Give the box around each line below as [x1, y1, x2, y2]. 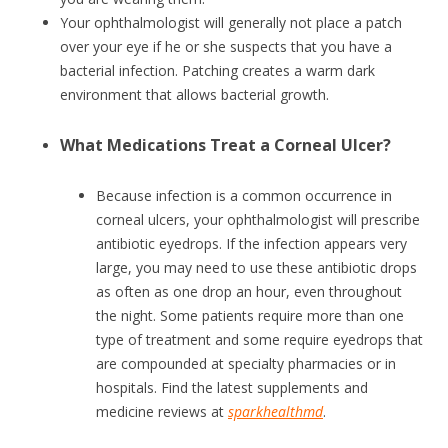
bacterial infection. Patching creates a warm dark [60, 61, 375, 81]
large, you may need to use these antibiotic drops [96, 258, 417, 278]
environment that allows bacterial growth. [60, 85, 329, 105]
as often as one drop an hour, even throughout [96, 282, 402, 302]
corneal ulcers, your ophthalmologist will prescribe [96, 210, 420, 230]
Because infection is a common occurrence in [96, 186, 392, 206]
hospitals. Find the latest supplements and [96, 378, 368, 398]
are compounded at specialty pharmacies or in [96, 354, 396, 374]
